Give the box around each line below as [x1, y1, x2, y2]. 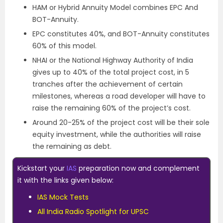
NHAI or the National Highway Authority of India [32, 55, 193, 65]
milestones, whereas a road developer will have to [32, 91, 206, 101]
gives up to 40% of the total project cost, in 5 [32, 67, 189, 77]
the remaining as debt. [32, 141, 111, 151]
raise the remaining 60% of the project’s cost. [32, 103, 191, 113]
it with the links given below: [17, 175, 113, 185]
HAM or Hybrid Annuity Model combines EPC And [32, 2, 198, 12]
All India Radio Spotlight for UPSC [37, 207, 149, 217]
